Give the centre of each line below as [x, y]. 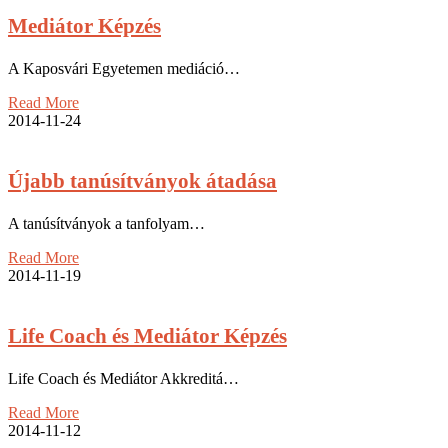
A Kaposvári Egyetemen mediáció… [124, 68]
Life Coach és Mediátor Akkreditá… [123, 378]
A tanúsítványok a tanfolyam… [106, 223]
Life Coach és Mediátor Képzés [147, 335]
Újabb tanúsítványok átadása [142, 180]
